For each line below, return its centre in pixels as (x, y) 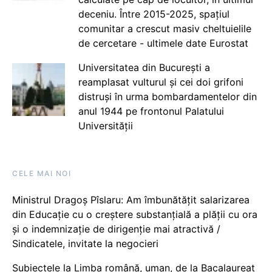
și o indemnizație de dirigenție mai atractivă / (116, 229)
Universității (105, 126)
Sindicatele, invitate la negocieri (85, 244)
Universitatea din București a (144, 68)
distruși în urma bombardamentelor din (167, 97)
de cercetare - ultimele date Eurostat (163, 43)
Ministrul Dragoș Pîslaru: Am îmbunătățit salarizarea (131, 200)
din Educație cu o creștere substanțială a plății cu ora (135, 215)
